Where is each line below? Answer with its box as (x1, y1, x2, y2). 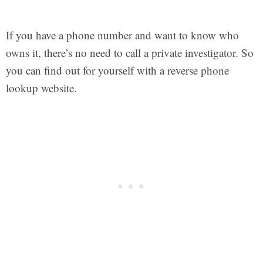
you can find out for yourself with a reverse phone (5, 63, 229, 78)
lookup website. (5, 80, 77, 96)
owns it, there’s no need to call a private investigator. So (5, 45, 254, 60)
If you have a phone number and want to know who (5, 28, 239, 43)
